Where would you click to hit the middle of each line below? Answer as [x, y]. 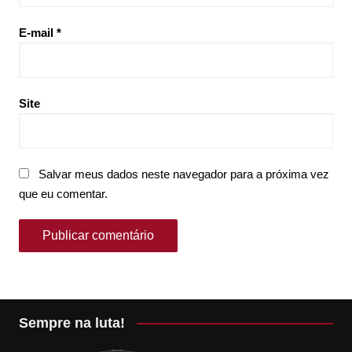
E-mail [37, 32]
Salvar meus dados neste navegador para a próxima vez [183, 174]
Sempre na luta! [71, 323]
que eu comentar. [63, 193]
